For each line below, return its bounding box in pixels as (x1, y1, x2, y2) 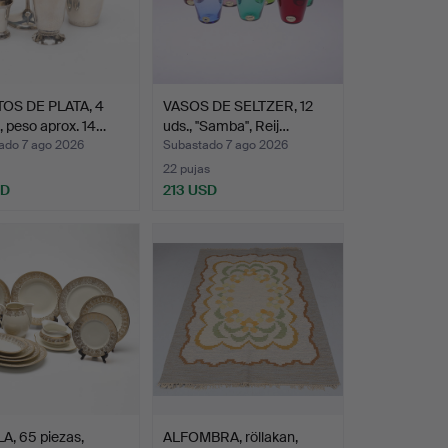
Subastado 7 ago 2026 (162, 137, 288, 154)
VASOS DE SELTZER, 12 (162, 97, 313, 116)
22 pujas (162, 161, 210, 178)
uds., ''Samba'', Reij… (162, 117, 289, 136)
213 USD (162, 181, 217, 200)
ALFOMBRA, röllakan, (162, 427, 298, 446)
